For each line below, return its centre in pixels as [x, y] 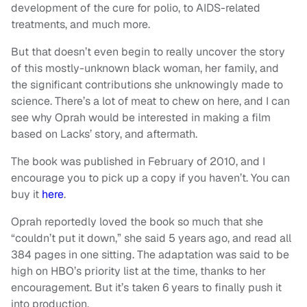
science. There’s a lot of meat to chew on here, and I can [150, 101]
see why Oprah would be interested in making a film [141, 118]
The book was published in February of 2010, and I [138, 162]
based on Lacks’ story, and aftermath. [104, 134]
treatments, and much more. [81, 25]
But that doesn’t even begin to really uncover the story [148, 52]
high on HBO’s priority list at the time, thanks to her [138, 271]
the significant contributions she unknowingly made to [147, 85]
